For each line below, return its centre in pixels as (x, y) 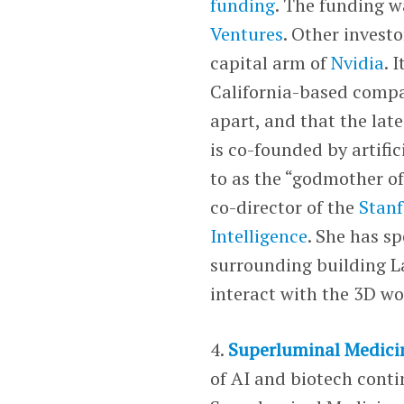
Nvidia (358, 62)
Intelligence (259, 235)
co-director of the (285, 207)
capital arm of (271, 62)
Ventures (247, 33)
